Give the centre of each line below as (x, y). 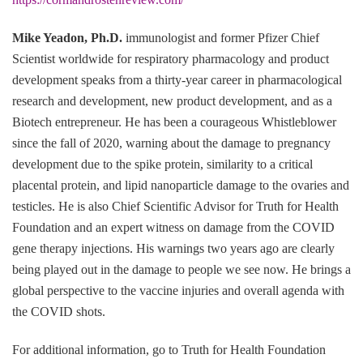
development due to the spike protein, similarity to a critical (162, 164)
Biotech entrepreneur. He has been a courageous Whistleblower (174, 122)
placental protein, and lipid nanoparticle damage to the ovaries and (181, 185)
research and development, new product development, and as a (172, 100)
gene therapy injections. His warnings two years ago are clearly (173, 248)
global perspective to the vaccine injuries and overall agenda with (178, 290)
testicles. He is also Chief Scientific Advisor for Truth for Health (175, 206)
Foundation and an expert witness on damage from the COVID (173, 227)
